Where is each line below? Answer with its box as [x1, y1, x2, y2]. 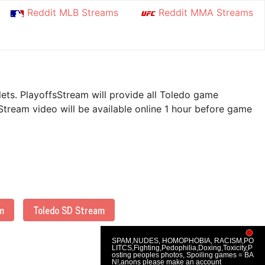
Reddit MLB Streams [24, 7, 119, 18]
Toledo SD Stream [33, 202, 105, 218]
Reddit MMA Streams [155, 7, 253, 18]
